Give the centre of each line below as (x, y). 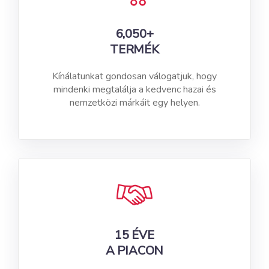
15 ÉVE (134, 235)
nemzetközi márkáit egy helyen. (134, 103)
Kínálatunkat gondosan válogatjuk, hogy (134, 77)
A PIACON (134, 251)
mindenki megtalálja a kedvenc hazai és (134, 90)
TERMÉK (134, 50)
